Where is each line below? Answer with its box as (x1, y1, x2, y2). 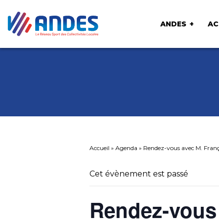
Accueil (89, 144, 109, 152)
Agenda (115, 144, 137, 152)
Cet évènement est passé (89, 169, 188, 178)
